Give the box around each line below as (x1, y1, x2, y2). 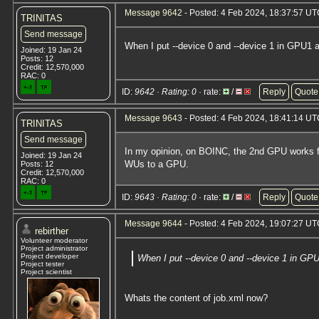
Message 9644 (125, 219, 182, 229)
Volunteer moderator (21, 236, 88, 244)
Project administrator (21, 244, 88, 252)
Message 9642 (125, 8, 182, 18)
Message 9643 (125, 113, 182, 123)
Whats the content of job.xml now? (125, 293, 268, 303)
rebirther (35, 226, 68, 236)
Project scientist (21, 268, 72, 276)
